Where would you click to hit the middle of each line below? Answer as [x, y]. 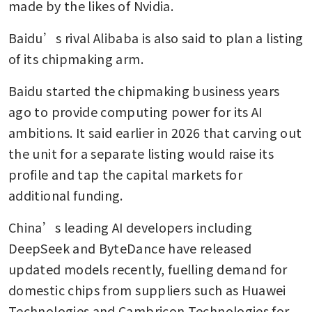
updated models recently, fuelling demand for [148, 268]
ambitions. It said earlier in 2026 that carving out [155, 132]
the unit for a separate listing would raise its [141, 153]
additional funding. [68, 195]
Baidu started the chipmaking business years [144, 90]
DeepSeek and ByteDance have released [130, 248]
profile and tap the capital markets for [126, 174]
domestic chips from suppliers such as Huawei [147, 289]
